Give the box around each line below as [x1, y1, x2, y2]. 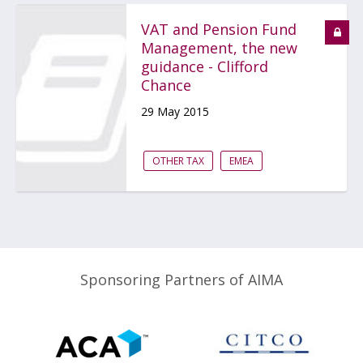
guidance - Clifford [141, 57, 268, 76]
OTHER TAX [152, 154, 204, 168]
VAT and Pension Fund [141, 19, 297, 39]
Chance [141, 75, 191, 95]
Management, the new [141, 38, 297, 58]
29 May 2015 [141, 104, 209, 119]
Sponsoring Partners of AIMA [80, 270, 283, 289]
